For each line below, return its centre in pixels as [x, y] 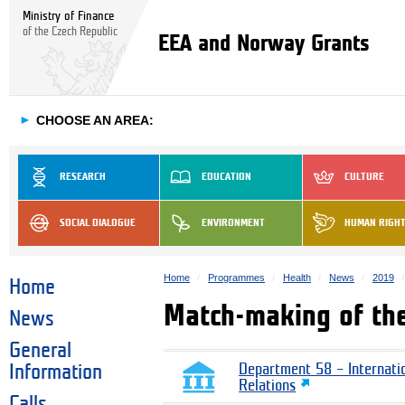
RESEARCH [83, 176]
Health [297, 277]
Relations [268, 386]
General [40, 351]
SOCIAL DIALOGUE [98, 222]
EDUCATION [227, 176]
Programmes [237, 277]
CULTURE [364, 176]
